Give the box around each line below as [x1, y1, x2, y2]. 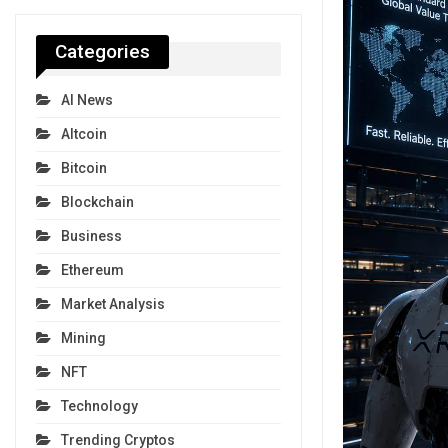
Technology [61, 398, 138, 415]
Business [61, 228, 122, 245]
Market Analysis [61, 296, 165, 313]
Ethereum [61, 262, 124, 279]
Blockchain [61, 194, 134, 211]
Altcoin [61, 126, 107, 143]
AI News [61, 92, 113, 109]
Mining [61, 330, 106, 347]
